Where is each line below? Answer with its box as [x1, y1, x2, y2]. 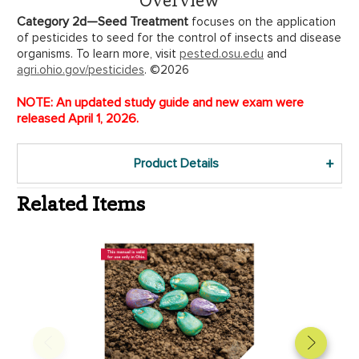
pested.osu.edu [179, 46, 264, 61]
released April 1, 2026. [17, 110, 139, 127]
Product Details [133, 155, 219, 171]
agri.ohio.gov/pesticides [17, 62, 144, 77]
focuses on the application [192, 14, 336, 29]
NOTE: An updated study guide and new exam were [17, 94, 304, 111]
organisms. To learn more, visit [17, 46, 179, 61]
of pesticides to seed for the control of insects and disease [17, 30, 341, 45]
